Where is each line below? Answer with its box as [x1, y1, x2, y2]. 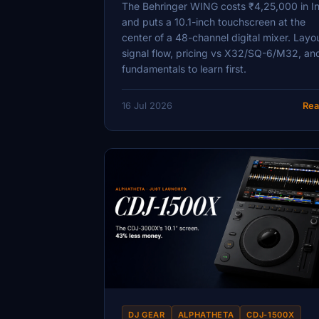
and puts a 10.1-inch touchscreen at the [122, 16, 305, 28]
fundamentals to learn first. [122, 63, 246, 75]
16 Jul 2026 [122, 100, 172, 111]
